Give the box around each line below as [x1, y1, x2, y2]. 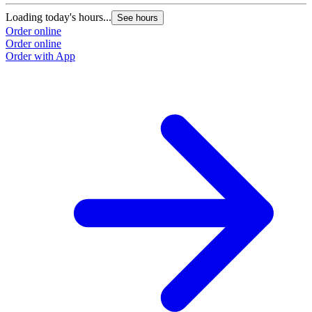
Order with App [6, 50, 75, 63]
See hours [117, 13, 158, 24]
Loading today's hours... [6, 11, 111, 24]
